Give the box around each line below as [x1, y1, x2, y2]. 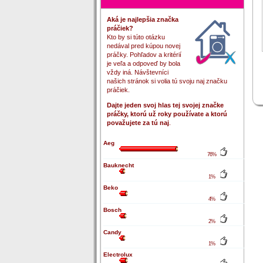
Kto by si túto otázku [106, 33, 165, 41]
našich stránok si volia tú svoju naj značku [106, 77, 227, 85]
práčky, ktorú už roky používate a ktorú [106, 110, 227, 117]
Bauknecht [103, 162, 134, 168]
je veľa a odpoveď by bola [106, 60, 180, 67]
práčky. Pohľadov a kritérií [106, 51, 181, 58]
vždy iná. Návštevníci [106, 69, 168, 76]
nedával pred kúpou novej [106, 42, 180, 49]
